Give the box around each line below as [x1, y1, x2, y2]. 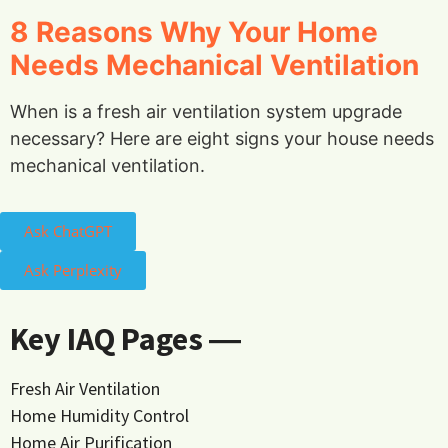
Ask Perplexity [24, 260, 122, 281]
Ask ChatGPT [24, 221, 112, 242]
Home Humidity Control [10, 404, 189, 428]
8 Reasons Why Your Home [10, 14, 378, 49]
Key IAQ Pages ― [10, 319, 241, 360]
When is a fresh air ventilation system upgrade [10, 100, 402, 122]
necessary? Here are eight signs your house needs [10, 127, 434, 149]
